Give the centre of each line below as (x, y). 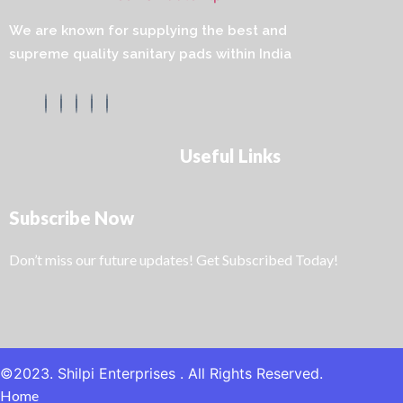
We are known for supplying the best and (148, 31)
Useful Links (230, 156)
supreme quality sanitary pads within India (150, 54)
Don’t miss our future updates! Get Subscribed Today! (174, 260)
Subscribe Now (72, 218)
